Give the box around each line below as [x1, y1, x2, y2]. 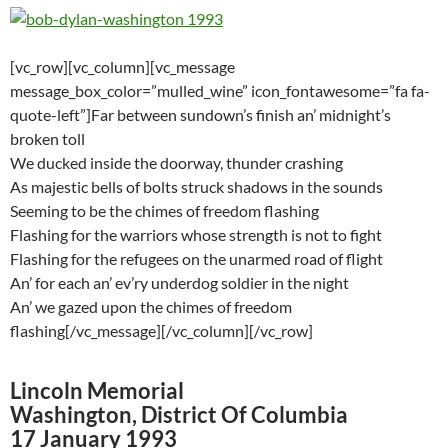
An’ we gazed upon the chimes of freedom [10, 297, 292, 317]
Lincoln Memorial [10, 377, 184, 405]
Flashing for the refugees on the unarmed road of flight [10, 249, 383, 269]
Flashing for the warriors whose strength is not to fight [10, 225, 382, 245]
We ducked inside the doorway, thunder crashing [10, 153, 343, 173]
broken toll [10, 129, 85, 149]
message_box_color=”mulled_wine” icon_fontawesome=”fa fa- [10, 81, 430, 101]
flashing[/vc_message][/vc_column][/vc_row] [10, 321, 313, 341]
